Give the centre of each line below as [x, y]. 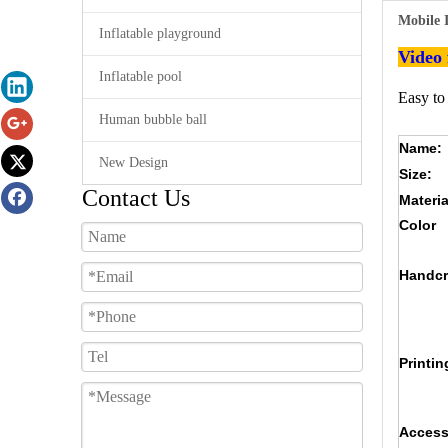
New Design [133, 162]
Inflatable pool [140, 76]
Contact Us [136, 198]
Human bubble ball [153, 119]
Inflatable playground [160, 33]
